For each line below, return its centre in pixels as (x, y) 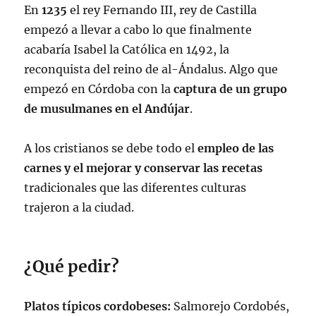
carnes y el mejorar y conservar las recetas (144, 168)
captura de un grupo (231, 89)
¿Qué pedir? (72, 266)
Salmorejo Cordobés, (232, 306)
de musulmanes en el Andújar (107, 109)
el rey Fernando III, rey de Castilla (164, 10)
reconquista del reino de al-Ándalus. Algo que (151, 69)
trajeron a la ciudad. (79, 207)
